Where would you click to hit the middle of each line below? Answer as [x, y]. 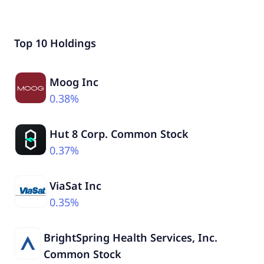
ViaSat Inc [75, 185]
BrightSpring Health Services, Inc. [130, 237]
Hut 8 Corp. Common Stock [119, 133]
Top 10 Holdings [55, 43]
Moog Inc [74, 82]
